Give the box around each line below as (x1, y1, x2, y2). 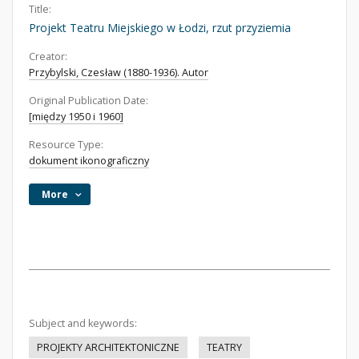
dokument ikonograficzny (29, 154, 149, 167)
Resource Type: (29, 138, 103, 151)
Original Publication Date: (29, 94, 148, 107)
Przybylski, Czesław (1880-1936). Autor (29, 66, 208, 79)
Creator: (29, 50, 67, 63)
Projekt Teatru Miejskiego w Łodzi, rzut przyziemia (29, 20, 291, 35)
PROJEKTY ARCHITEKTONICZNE (37, 341, 179, 354)
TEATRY (207, 341, 242, 354)
